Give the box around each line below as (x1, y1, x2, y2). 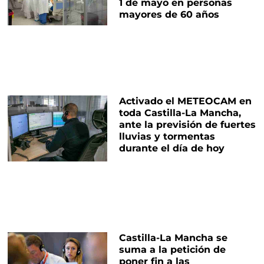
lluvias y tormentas (118, 131, 215, 143)
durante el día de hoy (118, 143, 225, 154)
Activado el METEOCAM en (118, 95, 252, 107)
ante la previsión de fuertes (118, 119, 256, 131)
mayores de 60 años (118, 8, 219, 20)
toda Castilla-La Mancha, (118, 107, 241, 119)
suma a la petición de (118, 243, 226, 255)
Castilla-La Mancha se (118, 232, 227, 243)
